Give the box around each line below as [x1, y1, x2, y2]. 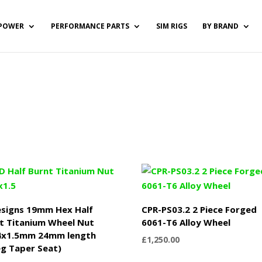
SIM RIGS [156, 20, 187, 31]
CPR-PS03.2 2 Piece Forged [142, 203, 257, 215]
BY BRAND [202, 20, 239, 31]
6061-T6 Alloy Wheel [142, 216, 231, 228]
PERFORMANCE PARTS [50, 20, 129, 31]
